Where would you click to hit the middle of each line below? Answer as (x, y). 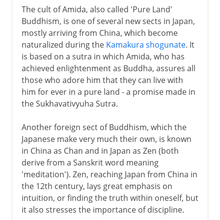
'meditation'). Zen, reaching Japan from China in (109, 174)
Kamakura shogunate (146, 44)
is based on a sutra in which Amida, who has (103, 56)
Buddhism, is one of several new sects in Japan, (108, 21)
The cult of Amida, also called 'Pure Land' (97, 9)
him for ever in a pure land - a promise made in (108, 92)
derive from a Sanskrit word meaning (90, 162)
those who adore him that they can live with (102, 80)
